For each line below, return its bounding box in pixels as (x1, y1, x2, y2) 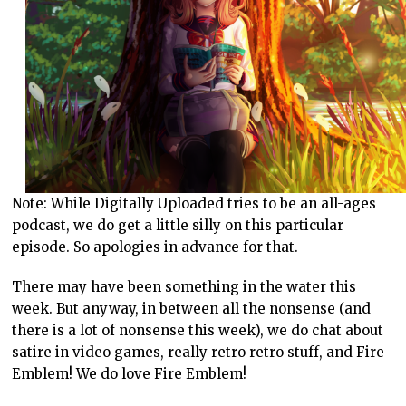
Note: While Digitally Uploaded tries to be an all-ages (12, 195, 377, 213)
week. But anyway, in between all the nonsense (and (12, 300, 372, 318)
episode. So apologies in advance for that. (12, 238, 299, 256)
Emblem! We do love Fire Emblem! (12, 365, 247, 383)
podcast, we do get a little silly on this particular (12, 217, 344, 235)
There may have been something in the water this (12, 278, 357, 296)
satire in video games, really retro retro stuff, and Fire (12, 343, 385, 362)
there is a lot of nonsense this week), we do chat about (12, 322, 384, 340)
